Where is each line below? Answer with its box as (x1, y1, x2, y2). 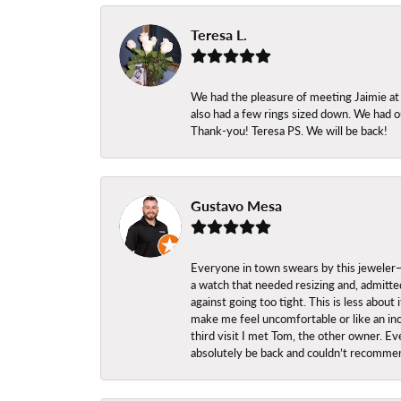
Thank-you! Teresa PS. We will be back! (191, 123, 388, 140)
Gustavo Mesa (191, 195, 282, 217)
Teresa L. (191, 24, 247, 46)
